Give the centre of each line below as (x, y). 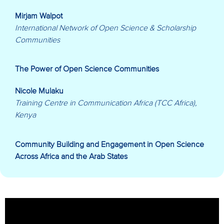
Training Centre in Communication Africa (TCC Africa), (106, 103)
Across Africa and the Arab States (71, 156)
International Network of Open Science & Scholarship (105, 28)
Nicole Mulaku (39, 91)
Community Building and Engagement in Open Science (109, 144)
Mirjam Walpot (39, 16)
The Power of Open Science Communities (87, 69)
